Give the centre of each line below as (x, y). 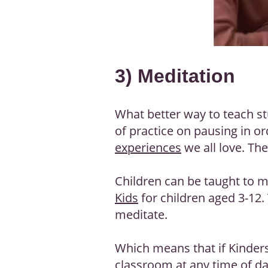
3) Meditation (175, 76)
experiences (148, 147)
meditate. (141, 214)
